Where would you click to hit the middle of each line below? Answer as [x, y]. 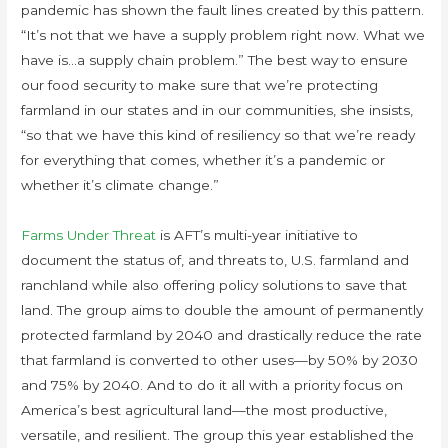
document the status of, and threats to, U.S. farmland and [215, 260]
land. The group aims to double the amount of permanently [222, 310]
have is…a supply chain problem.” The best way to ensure [215, 60]
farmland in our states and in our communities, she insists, [217, 110]
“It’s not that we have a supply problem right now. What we [223, 35]
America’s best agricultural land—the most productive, [204, 410]
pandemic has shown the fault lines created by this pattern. [223, 10]
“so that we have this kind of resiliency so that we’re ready [218, 135]
